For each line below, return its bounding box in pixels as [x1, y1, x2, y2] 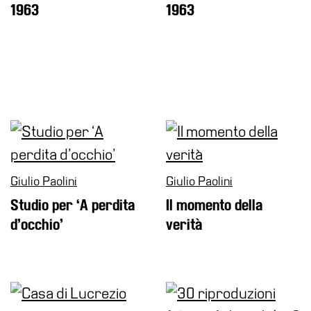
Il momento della [166, 197, 262, 213]
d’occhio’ [10, 217, 63, 233]
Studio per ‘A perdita [10, 197, 135, 213]
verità [166, 217, 202, 233]
